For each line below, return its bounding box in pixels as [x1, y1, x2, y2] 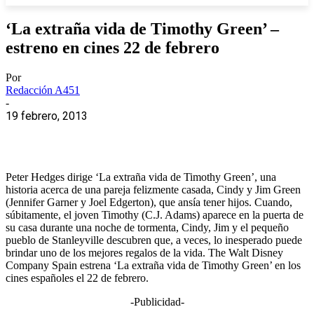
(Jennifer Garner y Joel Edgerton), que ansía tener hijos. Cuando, [6, 196, 292, 208]
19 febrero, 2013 [6, 109, 88, 123]
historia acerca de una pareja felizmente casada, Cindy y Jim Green [6, 183, 301, 196]
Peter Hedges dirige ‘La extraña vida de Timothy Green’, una [6, 170, 276, 183]
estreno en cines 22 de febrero [6, 38, 219, 57]
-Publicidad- [130, 295, 184, 308]
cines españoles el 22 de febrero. [6, 271, 149, 284]
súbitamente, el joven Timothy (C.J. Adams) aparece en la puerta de [6, 208, 303, 221]
